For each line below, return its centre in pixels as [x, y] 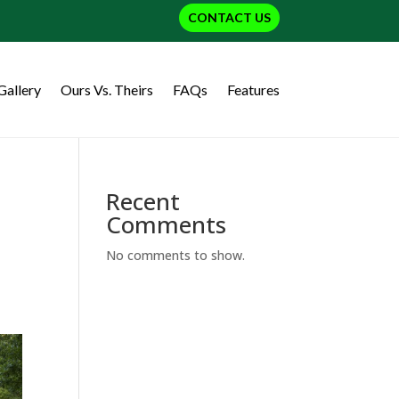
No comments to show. [176, 256]
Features [253, 89]
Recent [143, 202]
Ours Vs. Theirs [106, 89]
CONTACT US [229, 17]
